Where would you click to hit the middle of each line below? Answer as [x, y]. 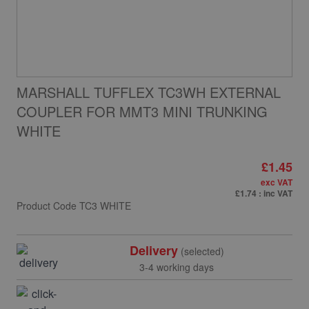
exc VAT [277, 182]
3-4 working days [177, 267]
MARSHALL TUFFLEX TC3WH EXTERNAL [149, 92]
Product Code [48, 206]
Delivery [153, 250]
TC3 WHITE [105, 206]
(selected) [201, 251]
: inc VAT [276, 193]
